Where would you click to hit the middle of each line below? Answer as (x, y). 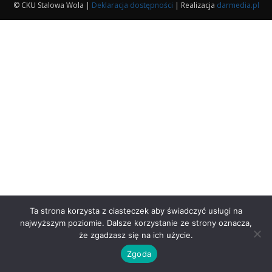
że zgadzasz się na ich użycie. (136, 235)
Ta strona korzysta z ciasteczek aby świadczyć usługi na (136, 211)
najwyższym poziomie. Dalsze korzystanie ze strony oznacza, (136, 223)
